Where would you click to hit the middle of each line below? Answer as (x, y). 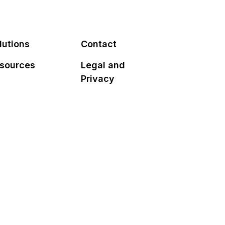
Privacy (98, 78)
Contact (99, 44)
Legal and (103, 65)
